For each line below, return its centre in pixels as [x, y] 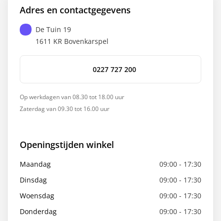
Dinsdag [33, 180]
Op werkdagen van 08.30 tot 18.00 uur [72, 97]
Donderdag [38, 211]
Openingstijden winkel [67, 145]
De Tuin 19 [53, 29]
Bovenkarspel [86, 41]
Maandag [35, 164]
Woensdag [37, 196]
